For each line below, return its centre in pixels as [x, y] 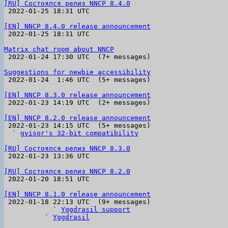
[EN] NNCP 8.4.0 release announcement [77, 26]
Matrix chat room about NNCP [59, 49]
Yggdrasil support [96, 209]
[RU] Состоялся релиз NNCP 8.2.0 [67, 171]
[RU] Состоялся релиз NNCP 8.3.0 [67, 148]
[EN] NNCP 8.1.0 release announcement [77, 194]
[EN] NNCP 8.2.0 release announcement [77, 118]
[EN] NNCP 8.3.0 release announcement [77, 95]
